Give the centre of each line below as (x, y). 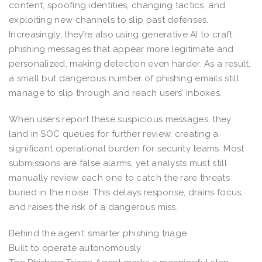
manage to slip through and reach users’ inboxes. (116, 93)
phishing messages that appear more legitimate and (121, 49)
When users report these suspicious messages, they (120, 119)
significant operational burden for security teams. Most (127, 148)
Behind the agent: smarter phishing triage (98, 233)
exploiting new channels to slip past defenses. (109, 20)
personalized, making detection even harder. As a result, (130, 63)
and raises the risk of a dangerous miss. (94, 207)
